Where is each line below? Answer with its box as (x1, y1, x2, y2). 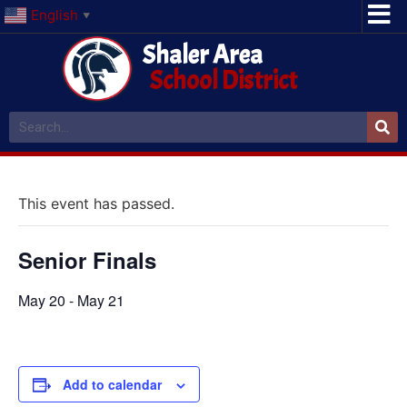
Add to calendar (63, 375, 162, 393)
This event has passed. (18, 194, 174, 213)
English (31, 5, 78, 24)
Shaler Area (142, 39, 263, 72)
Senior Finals (18, 244, 156, 275)
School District (149, 65, 297, 97)
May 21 (77, 290, 124, 311)
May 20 (18, 290, 65, 311)
